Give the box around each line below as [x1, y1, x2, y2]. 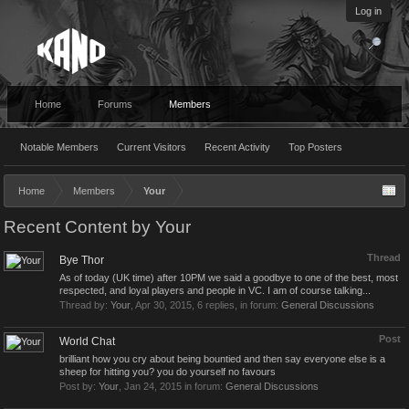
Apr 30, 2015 [135, 299, 192, 310]
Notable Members [20, 142, 99, 152]
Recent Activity [204, 142, 270, 152]
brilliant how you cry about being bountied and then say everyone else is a [59, 353, 385, 364]
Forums [98, 99, 132, 110]
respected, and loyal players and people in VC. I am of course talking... [59, 285, 371, 296]
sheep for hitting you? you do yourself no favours [59, 366, 276, 377]
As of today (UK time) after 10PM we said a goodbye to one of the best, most [59, 272, 398, 283]
